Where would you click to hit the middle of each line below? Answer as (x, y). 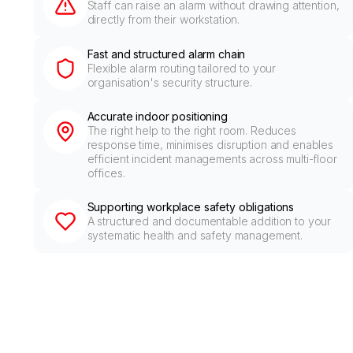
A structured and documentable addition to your (209, 221)
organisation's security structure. (169, 82)
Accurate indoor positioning (157, 116)
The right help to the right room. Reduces (191, 130)
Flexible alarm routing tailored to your (182, 68)
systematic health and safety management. (195, 235)
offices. (106, 173)
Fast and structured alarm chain (166, 54)
